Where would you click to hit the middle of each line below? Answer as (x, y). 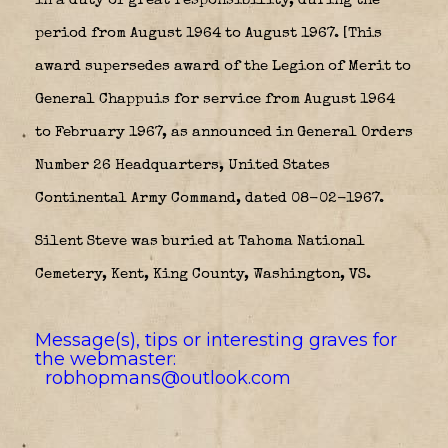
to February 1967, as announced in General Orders (224, 132)
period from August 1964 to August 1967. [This (208, 33)
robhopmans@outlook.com (168, 377)
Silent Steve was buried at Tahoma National (200, 241)
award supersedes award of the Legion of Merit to (223, 66)
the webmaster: (108, 358)
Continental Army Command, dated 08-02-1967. (209, 198)
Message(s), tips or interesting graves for (216, 339)
